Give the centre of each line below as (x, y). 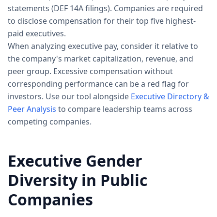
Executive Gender (75, 161)
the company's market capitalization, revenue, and (101, 59)
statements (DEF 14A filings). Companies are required (105, 8)
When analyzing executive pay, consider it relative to (103, 46)
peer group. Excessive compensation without (90, 71)
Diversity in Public (77, 180)
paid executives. (37, 33)
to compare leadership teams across (125, 109)
